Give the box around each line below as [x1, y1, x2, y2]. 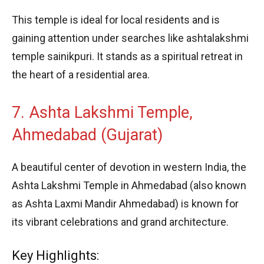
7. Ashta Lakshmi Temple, [12, 103, 193, 122]
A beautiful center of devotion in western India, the [12, 160, 246, 173]
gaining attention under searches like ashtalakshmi [12, 31, 249, 44]
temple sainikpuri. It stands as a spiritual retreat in [12, 49, 243, 62]
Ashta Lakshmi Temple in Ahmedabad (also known [12, 179, 246, 192]
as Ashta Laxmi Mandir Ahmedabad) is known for [12, 197, 239, 210]
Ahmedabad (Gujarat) [12, 125, 163, 144]
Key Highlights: [12, 247, 99, 263]
